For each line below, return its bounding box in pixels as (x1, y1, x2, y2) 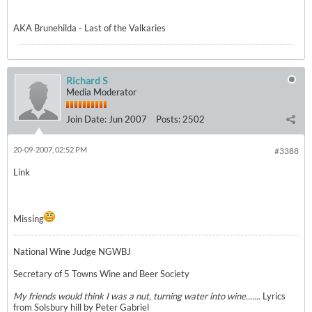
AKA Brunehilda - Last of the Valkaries (13, 22, 168, 33)
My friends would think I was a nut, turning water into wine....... (13, 290, 263, 302)
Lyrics (263, 290, 286, 302)
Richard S (66, 75, 107, 86)
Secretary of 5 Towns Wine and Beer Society (13, 268, 189, 279)
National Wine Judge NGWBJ (13, 246, 131, 257)
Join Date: (66, 114, 107, 125)
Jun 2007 (109, 114, 147, 125)
